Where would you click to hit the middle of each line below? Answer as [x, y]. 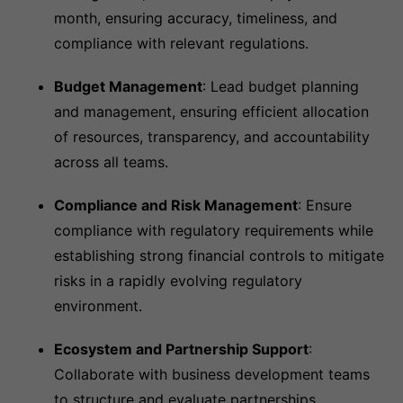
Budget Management [128, 86]
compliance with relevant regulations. [181, 43]
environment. [98, 306]
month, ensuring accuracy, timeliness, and [196, 18]
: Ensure [325, 205]
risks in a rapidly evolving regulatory [178, 281]
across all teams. [111, 162]
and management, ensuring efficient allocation [211, 112]
